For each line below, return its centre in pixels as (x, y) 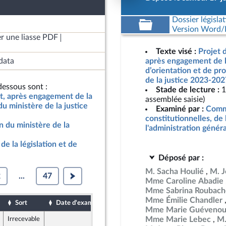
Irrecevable (24, 219)
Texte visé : (176, 51)
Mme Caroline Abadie (184, 181)
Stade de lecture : (188, 90)
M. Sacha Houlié (175, 172)
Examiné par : (180, 109)
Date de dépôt (137, 203)
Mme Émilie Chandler (184, 200)
